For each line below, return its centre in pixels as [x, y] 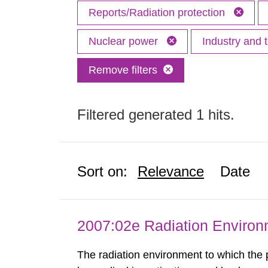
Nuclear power [125, 41]
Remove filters [123, 70]
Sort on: [103, 171]
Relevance [171, 171]
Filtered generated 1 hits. [156, 115]
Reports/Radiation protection [159, 13]
